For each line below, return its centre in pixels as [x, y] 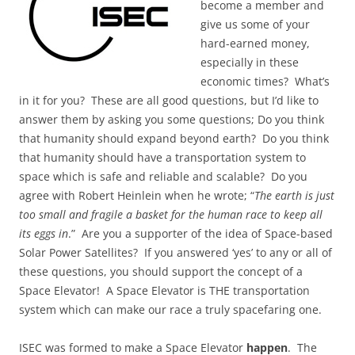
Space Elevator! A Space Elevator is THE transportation [164, 291]
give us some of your [255, 25]
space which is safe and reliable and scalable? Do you [163, 177]
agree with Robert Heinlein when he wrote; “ [137, 196]
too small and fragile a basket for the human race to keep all [171, 215]
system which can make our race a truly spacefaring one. [170, 310]
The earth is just [294, 196]
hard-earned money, [255, 44]
